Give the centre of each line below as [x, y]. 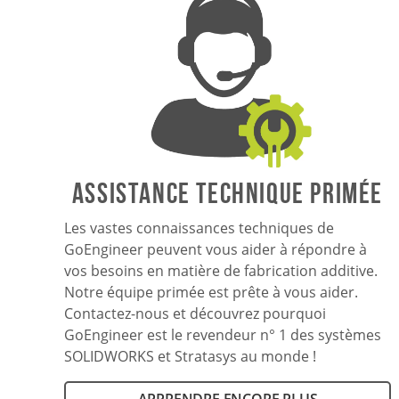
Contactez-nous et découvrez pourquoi [195, 313]
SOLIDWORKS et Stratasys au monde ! [191, 356]
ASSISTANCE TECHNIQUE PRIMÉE [227, 192]
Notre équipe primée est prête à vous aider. [212, 292]
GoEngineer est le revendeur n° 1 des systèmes [223, 334]
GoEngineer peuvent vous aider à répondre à [216, 249]
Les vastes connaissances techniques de [199, 228]
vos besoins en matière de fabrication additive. [221, 270]
